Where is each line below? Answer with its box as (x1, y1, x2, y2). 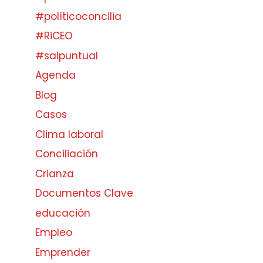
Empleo (35, 225, 72, 240)
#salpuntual (35, 48, 98, 63)
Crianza (35, 166, 74, 181)
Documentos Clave (35, 186, 133, 201)
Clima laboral (35, 127, 103, 141)
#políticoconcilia (35, 9, 122, 23)
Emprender (35, 245, 90, 259)
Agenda (35, 68, 76, 83)
